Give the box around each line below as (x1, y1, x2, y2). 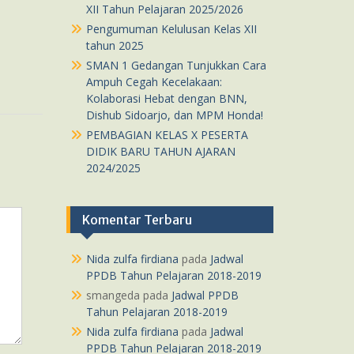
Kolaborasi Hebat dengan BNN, (85, 91, 247, 106)
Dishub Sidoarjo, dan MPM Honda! (85, 107, 263, 122)
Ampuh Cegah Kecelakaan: (85, 74, 222, 89)
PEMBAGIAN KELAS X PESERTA (85, 127, 248, 142)
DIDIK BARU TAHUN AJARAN (85, 144, 235, 159)
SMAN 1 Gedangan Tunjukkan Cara (85, 58, 266, 73)
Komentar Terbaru (81, 212, 192, 228)
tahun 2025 (85, 38, 144, 53)
